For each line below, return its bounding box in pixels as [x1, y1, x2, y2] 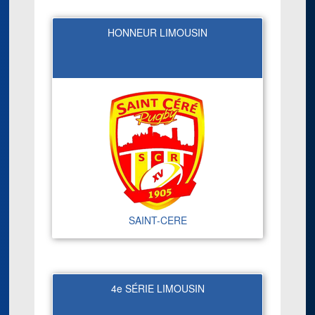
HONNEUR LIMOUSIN [108, 25, 207, 39]
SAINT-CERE [128, 212, 187, 227]
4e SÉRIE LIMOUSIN [110, 281, 205, 295]
